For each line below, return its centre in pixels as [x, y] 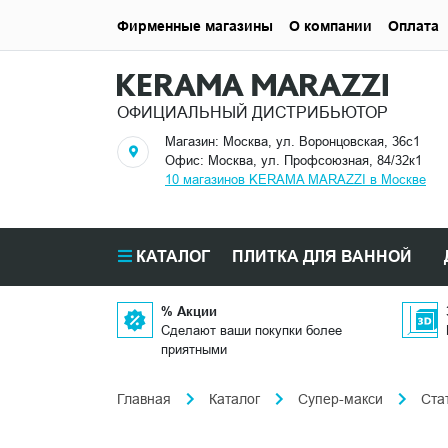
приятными [194, 349]
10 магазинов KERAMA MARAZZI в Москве [295, 179]
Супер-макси [340, 399]
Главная [144, 399]
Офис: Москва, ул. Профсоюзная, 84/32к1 [293, 160]
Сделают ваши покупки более [251, 330]
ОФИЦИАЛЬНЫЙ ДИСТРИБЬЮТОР [252, 112]
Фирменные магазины [195, 25]
